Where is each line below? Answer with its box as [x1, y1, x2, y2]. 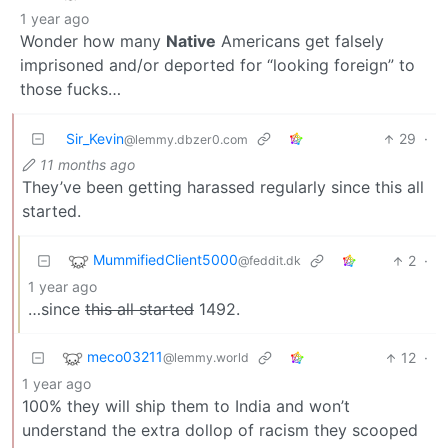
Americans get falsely [216, 31, 384, 52]
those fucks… [20, 79, 121, 100]
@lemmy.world [163, 350, 249, 366]
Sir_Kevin [66, 130, 124, 148]
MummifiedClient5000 [93, 251, 238, 269]
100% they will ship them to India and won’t [22, 396, 350, 417]
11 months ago [40, 156, 135, 174]
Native [166, 31, 216, 52]
